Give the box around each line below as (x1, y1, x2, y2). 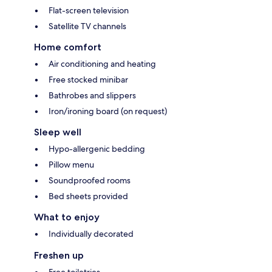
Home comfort (34, 41, 101, 53)
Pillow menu (49, 158, 94, 170)
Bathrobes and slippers (49, 89, 136, 101)
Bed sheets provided (49, 190, 128, 202)
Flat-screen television (49, 4, 129, 16)
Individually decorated (49, 228, 134, 239)
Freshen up (34, 249, 84, 261)
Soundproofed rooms (49, 174, 131, 186)
